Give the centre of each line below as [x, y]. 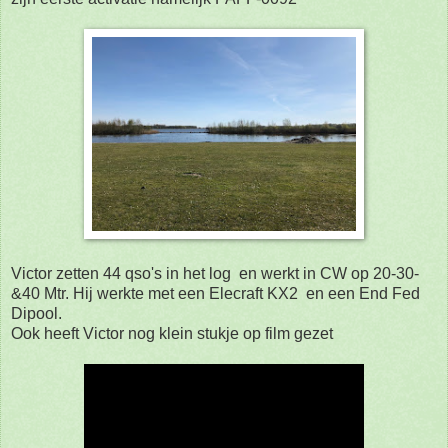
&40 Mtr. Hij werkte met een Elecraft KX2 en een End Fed [215, 293]
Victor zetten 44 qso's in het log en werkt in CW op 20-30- [215, 273]
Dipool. [36, 313]
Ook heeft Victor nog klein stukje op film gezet [172, 333]
